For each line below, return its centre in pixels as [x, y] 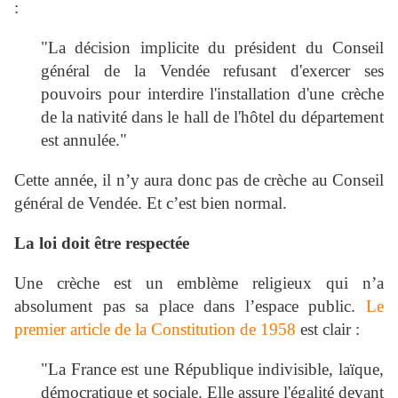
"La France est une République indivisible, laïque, [212, 370]
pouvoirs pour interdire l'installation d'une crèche [212, 94]
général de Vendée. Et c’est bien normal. [151, 203]
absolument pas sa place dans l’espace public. [190, 306]
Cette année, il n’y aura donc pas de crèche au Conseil [199, 180]
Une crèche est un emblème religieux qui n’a [199, 283]
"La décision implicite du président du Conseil [212, 48]
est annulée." [86, 140]
